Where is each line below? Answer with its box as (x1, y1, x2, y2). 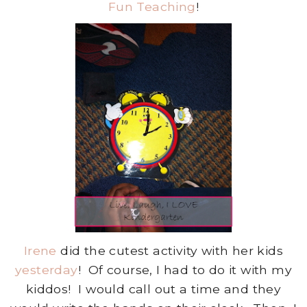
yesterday (14, 262, 78, 277)
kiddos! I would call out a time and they (25, 281, 282, 296)
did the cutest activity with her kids (56, 243, 284, 258)
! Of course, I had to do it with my (77, 262, 292, 277)
